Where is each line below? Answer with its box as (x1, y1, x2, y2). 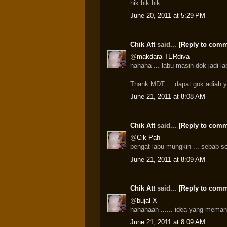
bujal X (137, 197, 157, 204)
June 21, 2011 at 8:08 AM (130, 92, 205, 100)
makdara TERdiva (137, 53, 190, 60)
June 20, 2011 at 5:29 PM (130, 11, 205, 19)
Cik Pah (137, 134, 160, 141)
